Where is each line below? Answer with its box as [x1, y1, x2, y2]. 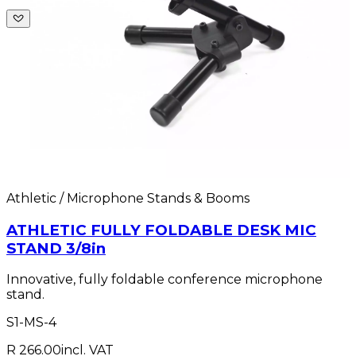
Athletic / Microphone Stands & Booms [6, 191, 250, 207]
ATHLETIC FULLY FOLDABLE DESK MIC [6, 220, 316, 239]
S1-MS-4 [6, 315, 56, 331]
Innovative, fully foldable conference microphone [6, 272, 323, 288]
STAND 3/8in [6, 238, 106, 257]
